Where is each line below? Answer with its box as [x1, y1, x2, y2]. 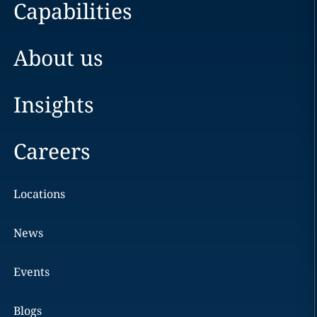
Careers [13, 137, 91, 166]
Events [13, 264, 50, 279]
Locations [13, 186, 65, 202]
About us [13, 43, 103, 72]
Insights [13, 90, 94, 119]
